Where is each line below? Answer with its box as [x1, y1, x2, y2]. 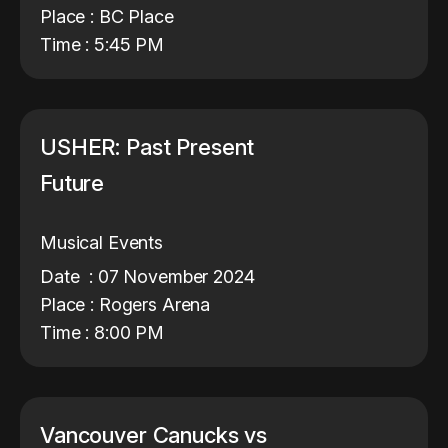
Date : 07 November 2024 [40, 266, 255, 287]
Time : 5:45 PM [40, 34, 164, 55]
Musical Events [40, 232, 163, 253]
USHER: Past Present [40, 134, 255, 160]
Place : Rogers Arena [40, 294, 211, 315]
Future [40, 170, 110, 196]
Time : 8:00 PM [40, 322, 164, 343]
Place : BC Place [40, 6, 174, 27]
